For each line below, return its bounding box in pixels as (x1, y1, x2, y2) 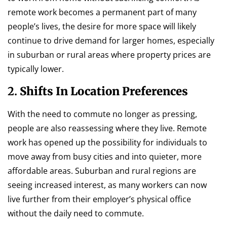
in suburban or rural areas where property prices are (8, 49, 211, 61)
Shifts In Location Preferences (20, 84, 188, 98)
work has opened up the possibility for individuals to (8, 136, 207, 148)
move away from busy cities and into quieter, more (8, 150, 202, 162)
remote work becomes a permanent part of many (8, 7, 197, 18)
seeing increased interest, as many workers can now (8, 179, 207, 191)
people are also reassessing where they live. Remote (8, 122, 207, 134)
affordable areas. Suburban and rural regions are (8, 165, 196, 176)
